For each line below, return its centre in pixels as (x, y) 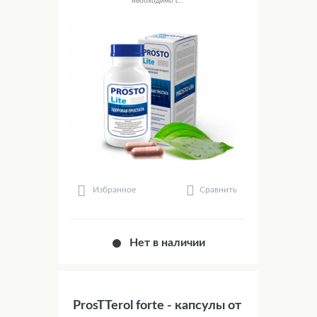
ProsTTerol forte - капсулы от (157, 306)
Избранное (115, 190)
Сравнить (218, 190)
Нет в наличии (168, 243)
